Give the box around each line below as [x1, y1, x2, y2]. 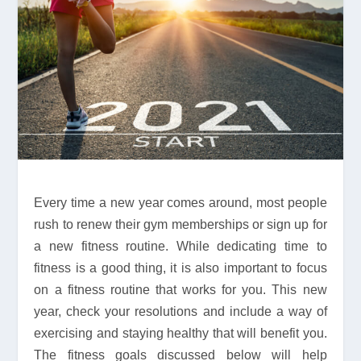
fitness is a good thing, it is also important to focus [34, 260, 327, 275]
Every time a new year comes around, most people [34, 195, 327, 210]
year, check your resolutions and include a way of [34, 304, 327, 318]
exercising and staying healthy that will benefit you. [34, 326, 327, 340]
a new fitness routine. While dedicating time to [34, 239, 327, 253]
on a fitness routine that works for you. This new [34, 282, 327, 297]
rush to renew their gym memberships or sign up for [34, 217, 327, 231]
